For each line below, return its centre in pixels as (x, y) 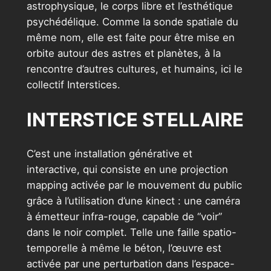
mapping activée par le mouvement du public (134, 185)
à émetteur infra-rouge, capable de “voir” (124, 217)
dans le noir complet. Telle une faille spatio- (131, 233)
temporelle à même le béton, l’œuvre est (124, 248)
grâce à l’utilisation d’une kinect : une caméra (133, 201)
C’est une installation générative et (109, 154)
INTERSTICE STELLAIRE (135, 119)
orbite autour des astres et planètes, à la (123, 53)
